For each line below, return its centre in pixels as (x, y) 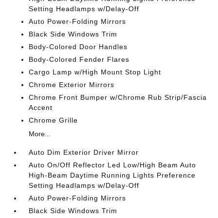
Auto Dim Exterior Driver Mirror (84, 152)
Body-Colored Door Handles (78, 47)
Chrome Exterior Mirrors (72, 85)
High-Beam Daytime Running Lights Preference (112, 175)
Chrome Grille (54, 120)
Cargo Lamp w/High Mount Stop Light (95, 72)
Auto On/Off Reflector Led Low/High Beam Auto (113, 165)
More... (40, 134)
